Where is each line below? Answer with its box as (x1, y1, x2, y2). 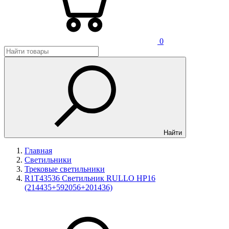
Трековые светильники (25, 165, 105, 173)
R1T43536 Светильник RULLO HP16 (25, 174, 155, 182)
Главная (25, 146, 52, 155)
